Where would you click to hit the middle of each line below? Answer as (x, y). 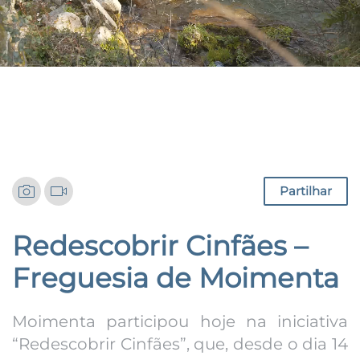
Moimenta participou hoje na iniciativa (180, 321)
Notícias (180, 77)
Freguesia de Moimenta (176, 278)
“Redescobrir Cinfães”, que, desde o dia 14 (180, 344)
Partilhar (306, 190)
